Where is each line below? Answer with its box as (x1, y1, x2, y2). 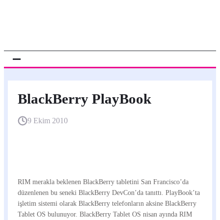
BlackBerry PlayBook (18, 91, 151, 107)
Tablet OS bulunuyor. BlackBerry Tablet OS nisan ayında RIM (18, 210, 192, 218)
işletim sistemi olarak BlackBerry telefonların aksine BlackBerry (18, 199, 196, 207)
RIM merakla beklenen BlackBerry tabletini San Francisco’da (18, 178, 189, 186)
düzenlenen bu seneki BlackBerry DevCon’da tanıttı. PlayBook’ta (18, 189, 200, 196)
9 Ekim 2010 (27, 116, 68, 125)
